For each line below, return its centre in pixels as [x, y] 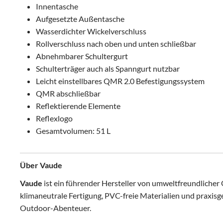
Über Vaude [41, 165]
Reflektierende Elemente [78, 106]
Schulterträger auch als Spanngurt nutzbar [108, 68]
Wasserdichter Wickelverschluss [91, 31]
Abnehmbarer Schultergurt [82, 56]
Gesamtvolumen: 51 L [73, 131]
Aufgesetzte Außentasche [80, 19]
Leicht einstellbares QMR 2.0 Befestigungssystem [120, 81]
